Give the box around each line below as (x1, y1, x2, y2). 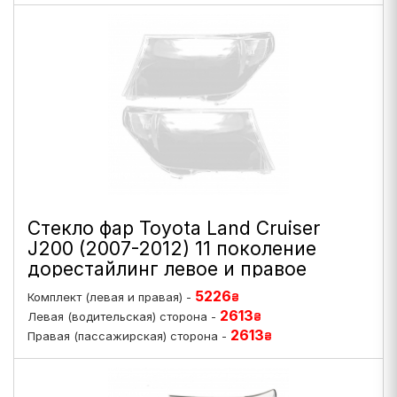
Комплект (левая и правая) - (27, 290, 195, 304)
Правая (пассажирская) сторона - (27, 329, 230, 343)
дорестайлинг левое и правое (27, 258, 307, 280)
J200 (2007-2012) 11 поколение (27, 237, 316, 260)
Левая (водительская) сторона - (27, 309, 220, 323)
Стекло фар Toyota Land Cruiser (27, 217, 320, 239)
